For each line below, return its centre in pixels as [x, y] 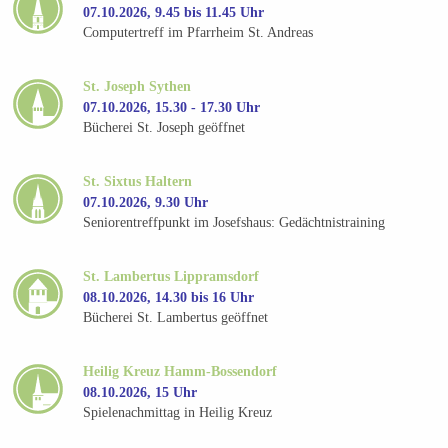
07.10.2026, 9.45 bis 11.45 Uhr [174, 12]
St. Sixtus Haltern [138, 181]
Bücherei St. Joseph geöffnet [164, 128]
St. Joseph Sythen [137, 86]
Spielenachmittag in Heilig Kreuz [178, 413]
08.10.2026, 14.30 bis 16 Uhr [169, 297]
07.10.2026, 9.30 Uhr [146, 202]
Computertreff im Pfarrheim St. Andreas [198, 33]
